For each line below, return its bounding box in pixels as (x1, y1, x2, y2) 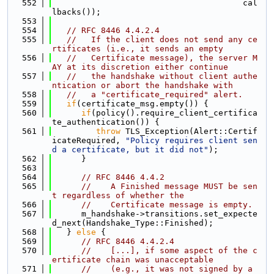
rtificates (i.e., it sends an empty (52, 44, 223, 53)
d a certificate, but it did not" (52, 145, 209, 154)
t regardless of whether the (52, 191, 184, 200)
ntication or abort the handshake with (52, 81, 233, 90)
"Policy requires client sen (125, 136, 257, 145)
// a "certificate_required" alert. (67, 90, 243, 99)
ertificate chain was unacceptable (52, 255, 213, 264)
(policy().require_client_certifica (91, 108, 257, 117)
